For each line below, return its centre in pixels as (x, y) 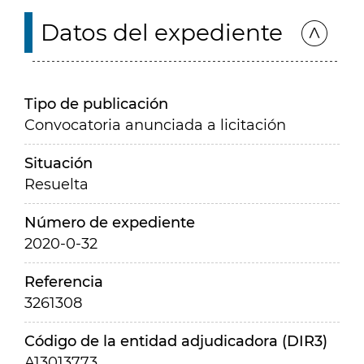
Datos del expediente (162, 32)
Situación (58, 163)
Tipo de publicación (96, 104)
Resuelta (56, 184)
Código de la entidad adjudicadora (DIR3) (176, 341)
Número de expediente (110, 223)
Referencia (64, 282)
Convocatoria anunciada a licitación (155, 125)
